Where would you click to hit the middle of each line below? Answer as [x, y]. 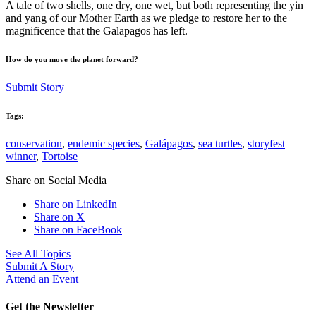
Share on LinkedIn [75, 204]
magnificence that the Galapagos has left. [97, 30]
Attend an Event [42, 279]
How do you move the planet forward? [72, 59]
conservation [34, 143]
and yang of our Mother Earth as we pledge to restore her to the [146, 18]
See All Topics [38, 253]
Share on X [59, 217]
